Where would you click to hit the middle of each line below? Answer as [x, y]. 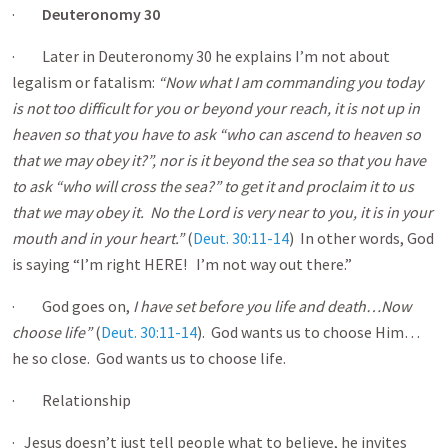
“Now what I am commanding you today [290, 82]
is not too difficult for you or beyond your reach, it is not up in [216, 108]
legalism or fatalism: [85, 82]
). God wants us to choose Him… [308, 332]
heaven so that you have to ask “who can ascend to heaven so [216, 134]
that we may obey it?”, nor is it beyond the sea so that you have [219, 160]
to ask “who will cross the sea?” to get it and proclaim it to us [213, 186]
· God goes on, [72, 306]
